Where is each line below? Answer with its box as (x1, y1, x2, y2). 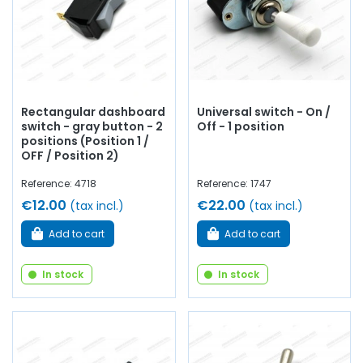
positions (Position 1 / (21, 133, 149, 150)
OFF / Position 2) (21, 147, 119, 164)
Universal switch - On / (196, 104, 331, 121)
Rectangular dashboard (21, 104, 165, 121)
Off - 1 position (196, 118, 284, 135)
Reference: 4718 (21, 177, 96, 191)
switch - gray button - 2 (21, 118, 163, 135)
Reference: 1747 (196, 177, 271, 191)
